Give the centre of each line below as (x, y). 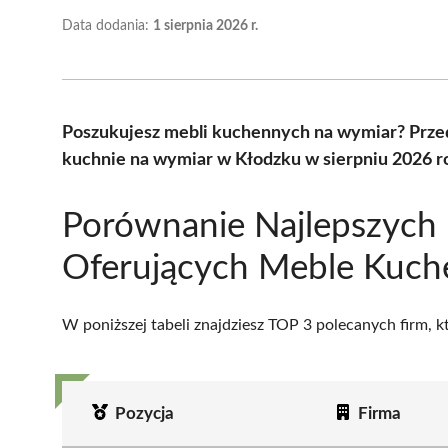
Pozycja (144, 413)
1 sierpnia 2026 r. (205, 25)
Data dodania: (107, 25)
